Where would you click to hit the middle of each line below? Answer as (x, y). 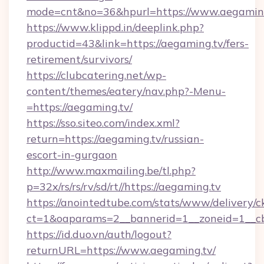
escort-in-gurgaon (72, 155)
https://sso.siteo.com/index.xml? (103, 123)
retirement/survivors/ (79, 59)
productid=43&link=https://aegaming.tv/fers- (138, 43)
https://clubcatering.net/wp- (96, 75)
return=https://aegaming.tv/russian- (115, 139)
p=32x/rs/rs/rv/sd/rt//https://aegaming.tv (124, 187)
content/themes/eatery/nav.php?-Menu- (126, 91)
